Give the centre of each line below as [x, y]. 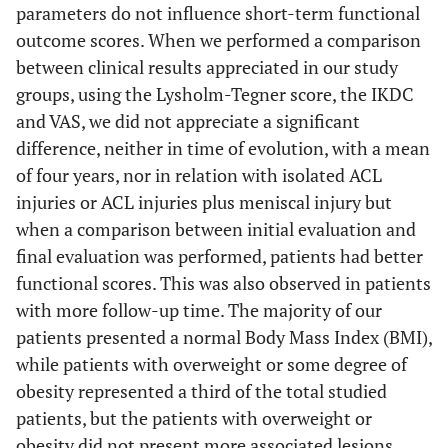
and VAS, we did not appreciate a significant [188, 121]
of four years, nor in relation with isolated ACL [199, 175]
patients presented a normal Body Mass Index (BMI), [224, 337]
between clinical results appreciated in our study [207, 67]
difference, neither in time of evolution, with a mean [223, 148]
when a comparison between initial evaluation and [216, 229]
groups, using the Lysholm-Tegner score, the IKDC [215, 94]
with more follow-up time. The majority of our [199, 310]
